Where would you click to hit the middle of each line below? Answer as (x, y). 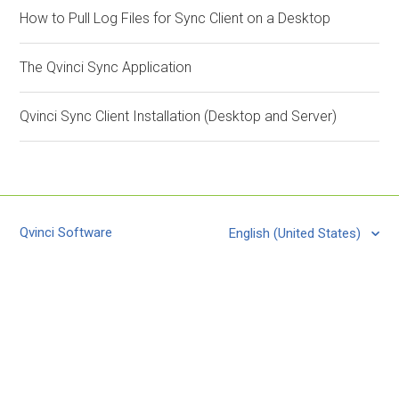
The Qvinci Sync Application (106, 67)
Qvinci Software (66, 232)
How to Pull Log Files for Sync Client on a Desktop (175, 18)
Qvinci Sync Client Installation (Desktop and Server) (179, 116)
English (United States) (296, 233)
